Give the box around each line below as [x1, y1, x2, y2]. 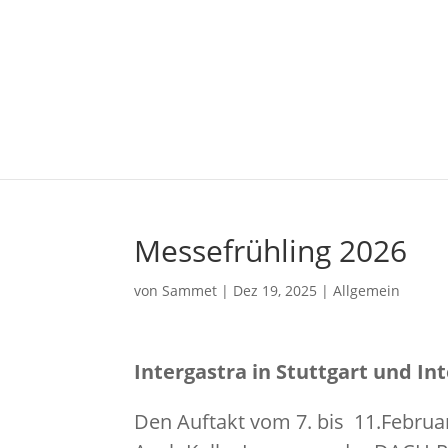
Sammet [162, 281, 218, 300]
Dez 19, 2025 [233, 281, 318, 300]
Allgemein [333, 281, 401, 300]
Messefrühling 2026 [134, 230, 408, 271]
